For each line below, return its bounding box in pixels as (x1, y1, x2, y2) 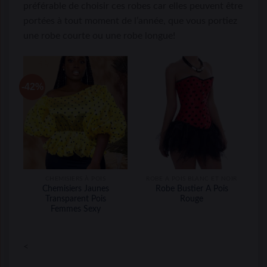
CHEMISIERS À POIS (45, 176, 106, 182)
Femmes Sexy (50, 204, 101, 213)
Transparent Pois (45, 194, 106, 203)
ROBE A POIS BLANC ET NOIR (146, 176, 237, 182)
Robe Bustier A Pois (155, 184, 228, 193)
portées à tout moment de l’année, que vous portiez (23, 16, 237, 26)
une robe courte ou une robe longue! (23, 31, 175, 41)
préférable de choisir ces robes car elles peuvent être (23, 1, 243, 11)
